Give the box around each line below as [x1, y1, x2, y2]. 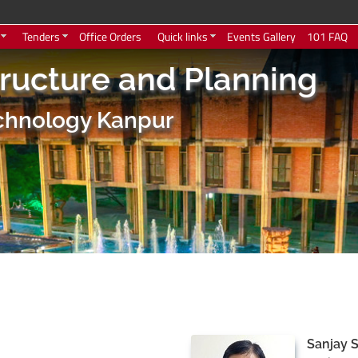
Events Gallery [227, 28, 296, 45]
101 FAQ [307, 28, 348, 45]
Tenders [22, 28, 60, 45]
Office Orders [79, 28, 141, 45]
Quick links [157, 28, 208, 45]
